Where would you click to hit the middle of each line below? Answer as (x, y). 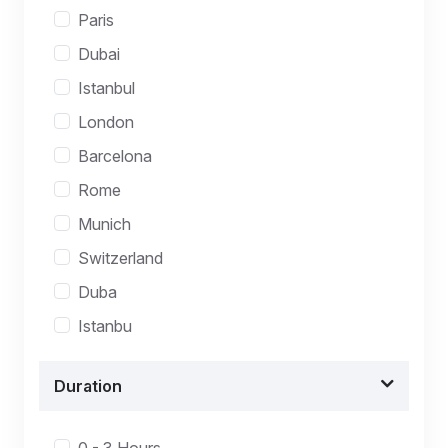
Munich (104, 224)
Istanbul (106, 88)
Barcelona (115, 156)
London (106, 122)
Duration (88, 386)
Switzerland (120, 258)
